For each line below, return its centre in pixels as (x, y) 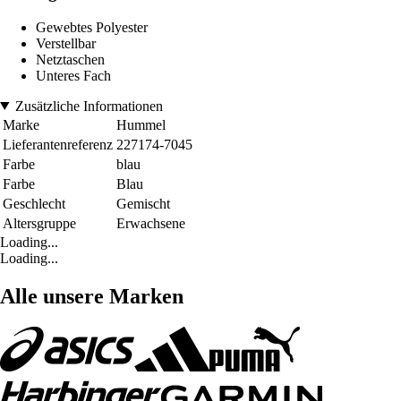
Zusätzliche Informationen (89, 106)
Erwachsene (151, 223)
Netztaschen (70, 59)
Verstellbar (66, 43)
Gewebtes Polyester (92, 27)
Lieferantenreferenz (58, 144)
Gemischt (143, 203)
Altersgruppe (39, 223)
